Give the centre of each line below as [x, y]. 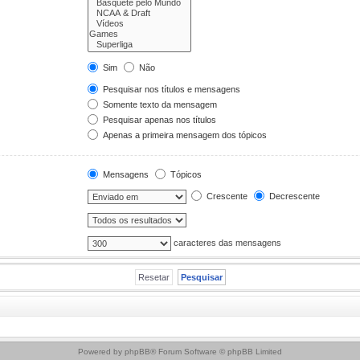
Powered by [101, 351]
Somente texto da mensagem [159, 104]
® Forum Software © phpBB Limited [216, 351]
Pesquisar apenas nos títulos [159, 119]
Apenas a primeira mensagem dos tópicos [184, 135]
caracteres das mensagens [227, 242]
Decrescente [294, 196]
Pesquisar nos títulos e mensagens [171, 89]
